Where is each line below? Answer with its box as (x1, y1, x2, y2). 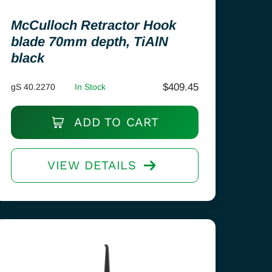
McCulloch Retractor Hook (11, 18, 177, 33)
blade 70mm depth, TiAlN (11, 34, 169, 49)
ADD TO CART (70, 115, 160, 129)
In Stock (75, 82, 106, 92)
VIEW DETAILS (47, 158, 137, 172)
